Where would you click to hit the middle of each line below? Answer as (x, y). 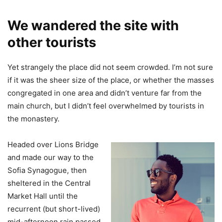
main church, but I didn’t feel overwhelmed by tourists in (106, 106)
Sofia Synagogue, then (47, 170)
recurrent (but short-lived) (54, 209)
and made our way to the (51, 158)
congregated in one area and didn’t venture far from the (105, 93)
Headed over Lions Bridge (53, 145)
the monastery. (33, 119)
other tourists (52, 43)
